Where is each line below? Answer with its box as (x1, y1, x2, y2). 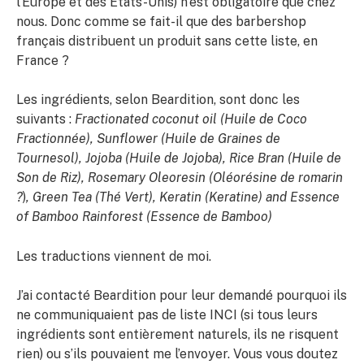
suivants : (16, 111, 75, 128)
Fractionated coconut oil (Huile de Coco (75, 111, 307, 128)
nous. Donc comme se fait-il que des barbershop (16, 13, 306, 29)
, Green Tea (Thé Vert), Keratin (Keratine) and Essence (26, 189, 340, 206)
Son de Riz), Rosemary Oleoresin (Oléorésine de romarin (16, 170, 343, 186)
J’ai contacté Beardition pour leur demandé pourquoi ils (16, 288, 347, 304)
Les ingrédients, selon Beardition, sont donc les (16, 92, 300, 108)
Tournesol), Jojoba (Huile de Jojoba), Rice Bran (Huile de (16, 150, 341, 167)
